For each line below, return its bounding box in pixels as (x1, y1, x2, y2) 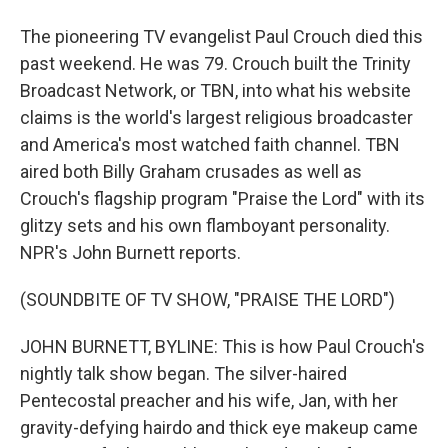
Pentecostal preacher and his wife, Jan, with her (20, 390, 398, 411)
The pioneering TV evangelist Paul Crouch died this (20, 26, 423, 47)
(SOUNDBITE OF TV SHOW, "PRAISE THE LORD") (20, 289, 395, 310)
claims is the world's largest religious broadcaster (20, 107, 413, 128)
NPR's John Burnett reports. (20, 242, 241, 263)
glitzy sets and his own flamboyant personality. (20, 215, 390, 236)
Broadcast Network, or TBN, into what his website (20, 80, 411, 101)
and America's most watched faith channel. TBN (20, 134, 400, 155)
